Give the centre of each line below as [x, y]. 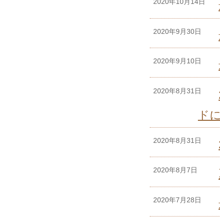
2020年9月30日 [177, 31]
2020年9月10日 [177, 61]
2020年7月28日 [177, 200]
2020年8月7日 [175, 170]
